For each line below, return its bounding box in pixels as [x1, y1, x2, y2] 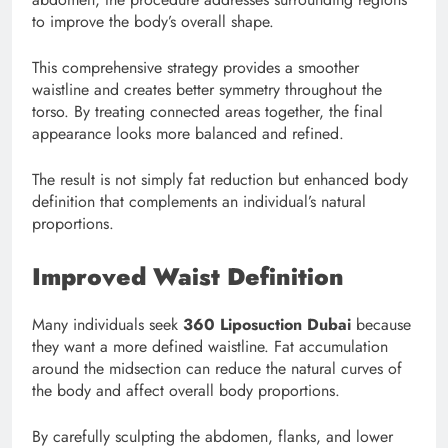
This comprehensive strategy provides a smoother [32, 55, 359, 79]
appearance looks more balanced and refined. [32, 121, 344, 145]
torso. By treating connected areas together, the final [32, 99, 383, 123]
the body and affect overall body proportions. [32, 378, 340, 402]
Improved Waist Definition [32, 258, 344, 294]
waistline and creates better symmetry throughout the [32, 77, 382, 101]
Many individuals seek [32, 312, 183, 336]
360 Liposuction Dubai [183, 312, 351, 336]
